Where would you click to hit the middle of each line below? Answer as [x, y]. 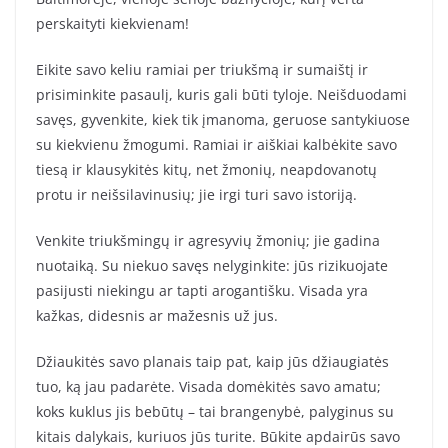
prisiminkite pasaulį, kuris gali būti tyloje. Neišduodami [221, 95]
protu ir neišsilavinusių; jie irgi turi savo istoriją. [196, 195]
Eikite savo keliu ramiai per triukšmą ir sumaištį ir [202, 70]
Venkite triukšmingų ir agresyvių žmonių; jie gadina [208, 241]
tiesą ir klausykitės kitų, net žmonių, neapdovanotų [206, 170]
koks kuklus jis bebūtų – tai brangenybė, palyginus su [215, 412]
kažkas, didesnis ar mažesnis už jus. [157, 316]
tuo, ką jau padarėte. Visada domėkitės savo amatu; [208, 387]
